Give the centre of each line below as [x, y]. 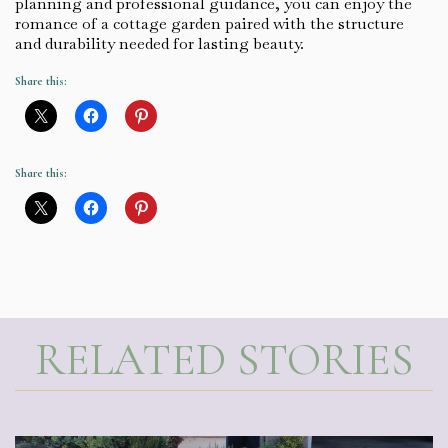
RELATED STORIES [224, 359]
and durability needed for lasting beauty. [159, 43]
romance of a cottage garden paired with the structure [209, 23]
